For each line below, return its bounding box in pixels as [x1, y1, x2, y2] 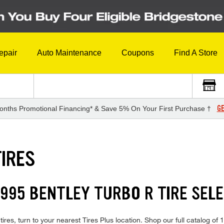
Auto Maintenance [37, 48, 101, 57]
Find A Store [174, 48, 217, 57]
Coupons [121, 48, 154, 57]
